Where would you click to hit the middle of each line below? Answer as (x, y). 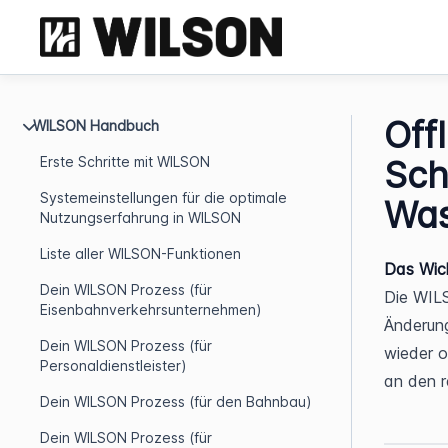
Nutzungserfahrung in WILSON (140, 217)
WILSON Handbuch (96, 125)
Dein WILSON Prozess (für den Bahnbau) (176, 401)
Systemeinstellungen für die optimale (163, 197)
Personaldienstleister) (113, 365)
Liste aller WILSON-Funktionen (140, 253)
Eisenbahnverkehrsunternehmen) (151, 309)
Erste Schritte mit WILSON (125, 161)
